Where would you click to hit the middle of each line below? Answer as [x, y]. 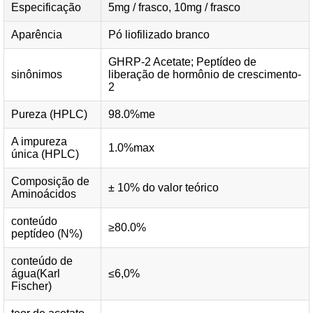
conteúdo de [42, 261]
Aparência [37, 35]
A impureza [39, 141]
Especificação [46, 7]
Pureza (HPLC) [49, 114]
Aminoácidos [44, 194]
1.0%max [131, 148]
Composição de [50, 181]
